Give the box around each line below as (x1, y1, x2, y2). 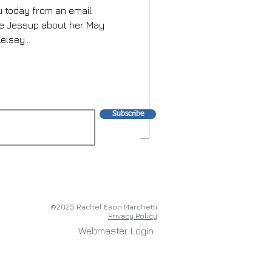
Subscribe (112, 110, 144, 118)
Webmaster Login (78, 225, 154, 236)
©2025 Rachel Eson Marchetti (50, 202, 157, 211)
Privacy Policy (108, 211, 157, 220)
